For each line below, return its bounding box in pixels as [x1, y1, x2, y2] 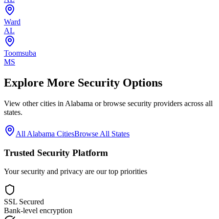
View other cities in [4, 99, 65, 108]
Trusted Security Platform [4, 147, 108, 158]
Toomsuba [4, 49, 36, 57]
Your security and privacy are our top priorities [4, 167, 147, 176]
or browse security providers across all [93, 99, 213, 108]
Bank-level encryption [4, 206, 72, 215]
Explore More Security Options [4, 76, 162, 89]
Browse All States [74, 129, 130, 138]
